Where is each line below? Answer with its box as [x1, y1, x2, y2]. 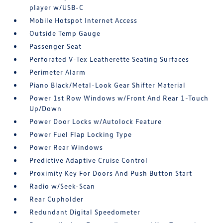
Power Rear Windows [29, 143, 104, 151]
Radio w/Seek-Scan [29, 182, 96, 190]
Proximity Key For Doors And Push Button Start [29, 169, 193, 177]
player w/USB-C [29, 3, 84, 11]
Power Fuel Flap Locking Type [29, 130, 132, 138]
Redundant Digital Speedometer [29, 208, 141, 216]
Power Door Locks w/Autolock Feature [29, 117, 162, 125]
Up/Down [29, 104, 62, 112]
